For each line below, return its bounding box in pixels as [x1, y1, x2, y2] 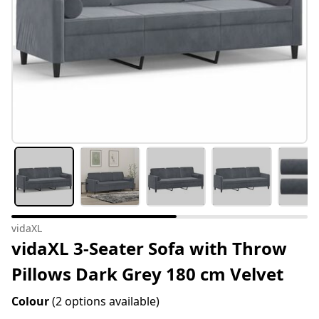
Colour [11, 293, 52, 310]
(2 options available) [52, 293, 159, 310]
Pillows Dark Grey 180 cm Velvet [11, 262, 283, 286]
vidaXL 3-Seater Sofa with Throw [11, 236, 287, 261]
